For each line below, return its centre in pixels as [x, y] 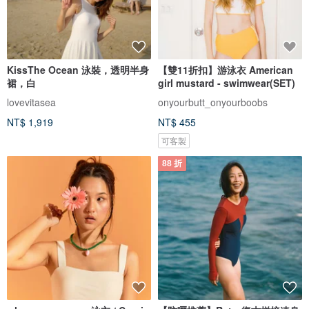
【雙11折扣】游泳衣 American [226, 69]
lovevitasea [31, 102]
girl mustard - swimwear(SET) [227, 82]
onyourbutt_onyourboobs [213, 102]
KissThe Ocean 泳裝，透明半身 [78, 69]
